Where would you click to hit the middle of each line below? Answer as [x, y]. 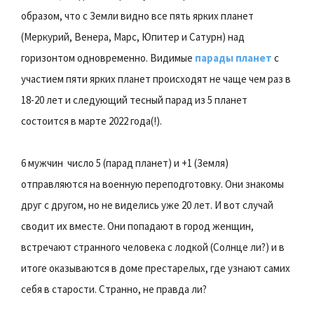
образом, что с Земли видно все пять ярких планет [137, 15]
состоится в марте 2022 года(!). [91, 121]
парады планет [233, 57]
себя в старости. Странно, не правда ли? [114, 289]
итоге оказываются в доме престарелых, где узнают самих [156, 268]
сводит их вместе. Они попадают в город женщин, [137, 226]
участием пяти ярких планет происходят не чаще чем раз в [156, 78]
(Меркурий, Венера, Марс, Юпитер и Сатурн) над [133, 36]
